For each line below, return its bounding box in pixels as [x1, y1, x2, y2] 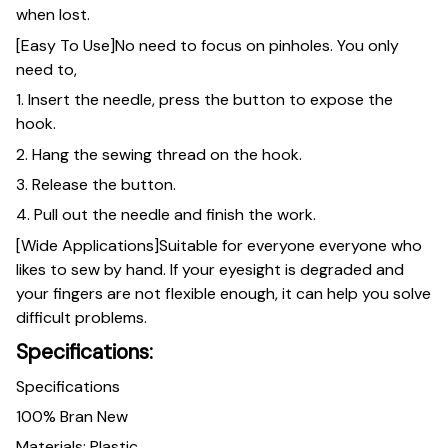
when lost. [16, 4, 90, 26]
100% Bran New [16, 405, 128, 427]
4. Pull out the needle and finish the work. [16, 204, 316, 226]
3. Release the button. [16, 174, 176, 195]
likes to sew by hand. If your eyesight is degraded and [16, 258, 404, 280]
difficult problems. [16, 306, 147, 328]
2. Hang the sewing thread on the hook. [16, 143, 302, 165]
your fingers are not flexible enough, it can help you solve [16, 282, 431, 304]
